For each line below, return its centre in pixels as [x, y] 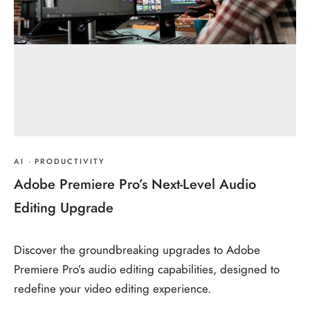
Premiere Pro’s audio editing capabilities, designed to [147, 270]
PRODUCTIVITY [70, 162]
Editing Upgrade [64, 208]
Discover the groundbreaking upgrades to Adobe [137, 250]
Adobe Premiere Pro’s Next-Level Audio [135, 184]
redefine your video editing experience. [112, 289]
